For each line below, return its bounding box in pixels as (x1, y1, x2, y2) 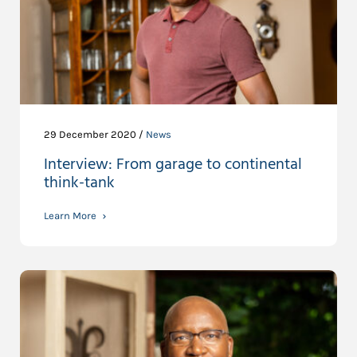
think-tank (44, 170, 115, 196)
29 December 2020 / (44, 127, 146, 140)
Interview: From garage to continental (44, 151, 302, 178)
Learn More (44, 209, 96, 222)
